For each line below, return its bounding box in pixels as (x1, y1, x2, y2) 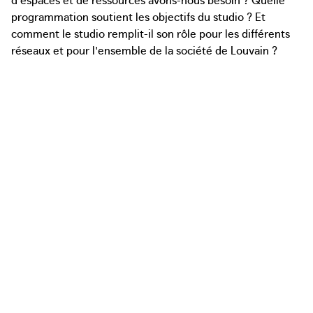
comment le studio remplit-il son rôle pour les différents (11, 25, 290, 41)
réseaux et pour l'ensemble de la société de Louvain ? (11, 42, 280, 57)
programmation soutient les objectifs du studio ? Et (11, 8, 265, 24)
